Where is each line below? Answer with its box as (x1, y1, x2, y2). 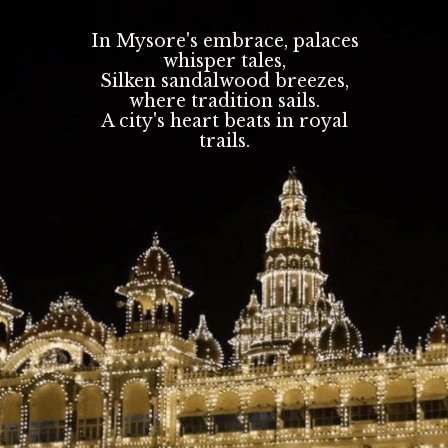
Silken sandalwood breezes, (100, 70, 350, 93)
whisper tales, (163, 50, 287, 73)
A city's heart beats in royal (101, 110, 349, 133)
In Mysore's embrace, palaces (90, 30, 359, 53)
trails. (199, 130, 251, 153)
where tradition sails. (129, 90, 321, 113)
